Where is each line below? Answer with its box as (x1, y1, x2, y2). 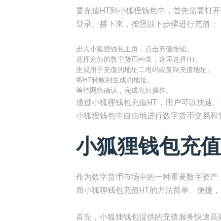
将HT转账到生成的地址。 (76, 76, 154, 84)
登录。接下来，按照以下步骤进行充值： (76, 19, 218, 29)
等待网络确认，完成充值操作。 (76, 86, 173, 94)
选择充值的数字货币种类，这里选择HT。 (76, 55, 202, 63)
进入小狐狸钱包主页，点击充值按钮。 (76, 45, 193, 53)
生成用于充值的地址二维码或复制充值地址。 (76, 66, 214, 74)
